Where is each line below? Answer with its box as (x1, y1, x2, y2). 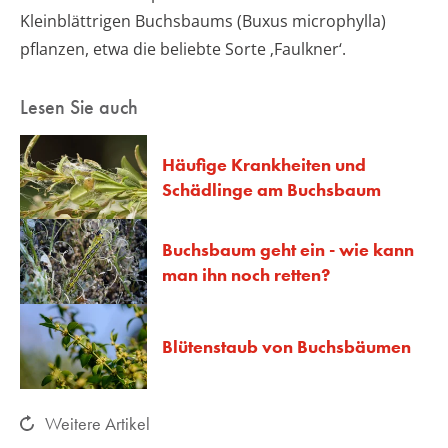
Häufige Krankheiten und (162, 152, 366, 176)
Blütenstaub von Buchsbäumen (162, 334, 411, 358)
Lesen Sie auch (20, 93, 138, 120)
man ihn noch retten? (162, 262, 330, 286)
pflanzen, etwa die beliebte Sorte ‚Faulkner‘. (20, 37, 346, 60)
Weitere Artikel (45, 411, 150, 435)
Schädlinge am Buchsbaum (162, 177, 381, 201)
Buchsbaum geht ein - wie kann (162, 237, 414, 261)
